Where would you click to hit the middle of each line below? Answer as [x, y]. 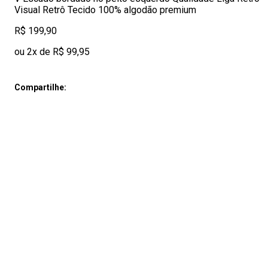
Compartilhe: [40, 87]
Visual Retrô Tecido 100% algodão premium [105, 10]
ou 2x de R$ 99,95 [52, 52]
